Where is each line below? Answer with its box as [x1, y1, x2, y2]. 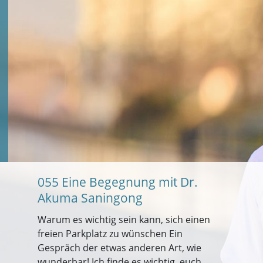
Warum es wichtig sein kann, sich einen [38, 213, 210, 226]
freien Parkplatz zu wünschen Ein [38, 227, 183, 240]
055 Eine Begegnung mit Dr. [38, 174, 198, 190]
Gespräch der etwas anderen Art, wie [38, 241, 201, 254]
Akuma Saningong [38, 190, 143, 206]
